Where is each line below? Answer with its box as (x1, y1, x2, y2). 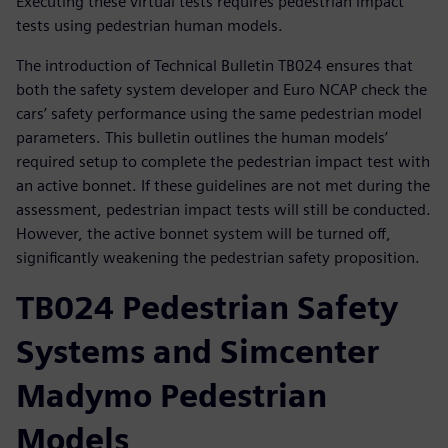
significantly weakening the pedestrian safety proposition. (16, 247, 420, 267)
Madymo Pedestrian (16, 375, 327, 415)
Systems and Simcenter (16, 331, 379, 371)
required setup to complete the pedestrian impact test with (16, 151, 430, 171)
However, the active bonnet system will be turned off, (16, 223, 391, 243)
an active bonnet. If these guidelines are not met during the (16, 175, 430, 195)
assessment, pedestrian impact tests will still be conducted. (16, 199, 431, 219)
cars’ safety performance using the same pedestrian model (16, 103, 422, 123)
